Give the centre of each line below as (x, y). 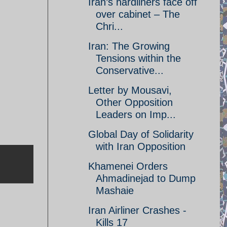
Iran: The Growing (129, 46)
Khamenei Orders (128, 166)
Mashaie (115, 191)
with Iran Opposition (141, 146)
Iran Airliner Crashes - (137, 210)
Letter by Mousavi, (130, 90)
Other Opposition (134, 102)
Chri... (109, 26)
